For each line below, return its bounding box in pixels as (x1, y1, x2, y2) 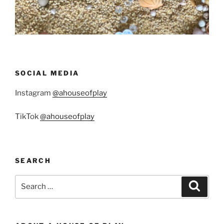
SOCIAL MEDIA (15, 68, 79, 77)
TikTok (15, 111, 40, 121)
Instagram (15, 88, 52, 98)
